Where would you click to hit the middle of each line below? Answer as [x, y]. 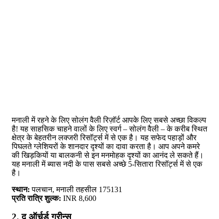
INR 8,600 [80, 198]
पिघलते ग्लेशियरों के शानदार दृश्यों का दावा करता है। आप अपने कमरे [106, 146]
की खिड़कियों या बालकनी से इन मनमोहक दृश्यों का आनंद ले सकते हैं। [108, 155]
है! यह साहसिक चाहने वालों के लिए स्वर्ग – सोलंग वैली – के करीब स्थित [109, 129]
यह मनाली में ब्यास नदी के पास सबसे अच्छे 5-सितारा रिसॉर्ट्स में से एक [107, 164]
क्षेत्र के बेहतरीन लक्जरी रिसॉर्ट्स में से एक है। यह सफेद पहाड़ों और [104, 137]
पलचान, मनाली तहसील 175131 [76, 189]
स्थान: [21, 189]
